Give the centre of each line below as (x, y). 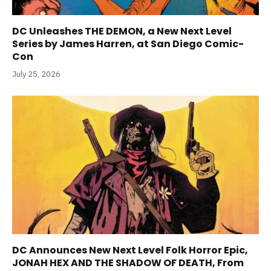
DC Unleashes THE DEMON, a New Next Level (122, 31)
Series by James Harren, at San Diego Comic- (128, 44)
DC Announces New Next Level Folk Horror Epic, (130, 250)
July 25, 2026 (36, 74)
